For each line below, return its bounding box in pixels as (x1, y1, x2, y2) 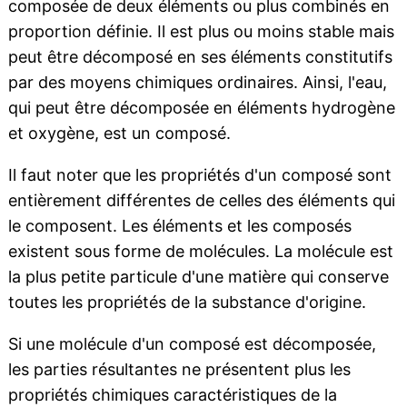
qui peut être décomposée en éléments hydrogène (7, 98, 395, 118)
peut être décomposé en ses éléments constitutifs (7, 47, 392, 67)
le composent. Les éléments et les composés (7, 216, 352, 236)
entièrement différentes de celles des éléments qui (7, 191, 395, 211)
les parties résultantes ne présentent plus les (7, 360, 351, 380)
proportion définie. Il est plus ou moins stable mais (7, 22, 394, 42)
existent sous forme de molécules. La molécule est (7, 242, 393, 262)
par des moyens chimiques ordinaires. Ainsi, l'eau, (7, 73, 387, 93)
